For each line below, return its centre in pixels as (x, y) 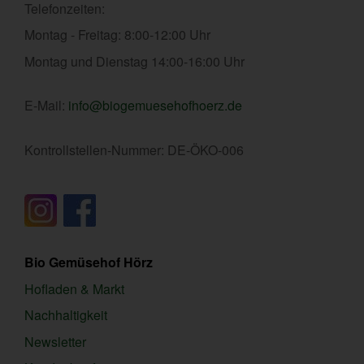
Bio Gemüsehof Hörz (90, 262)
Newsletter (55, 341)
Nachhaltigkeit (66, 315)
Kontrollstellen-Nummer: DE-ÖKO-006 (136, 149)
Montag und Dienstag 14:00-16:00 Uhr (134, 61)
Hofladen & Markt (74, 288)
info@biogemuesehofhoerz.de (155, 106)
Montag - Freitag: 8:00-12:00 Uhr (117, 35)
